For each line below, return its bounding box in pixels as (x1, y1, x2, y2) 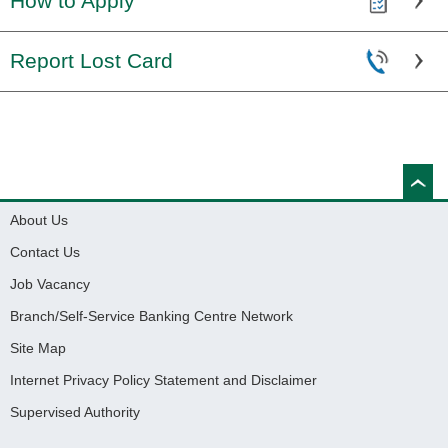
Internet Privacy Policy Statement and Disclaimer (10, 372, 317, 388)
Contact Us (10, 244, 80, 260)
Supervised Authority (10, 404, 140, 420)
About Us (10, 212, 68, 228)
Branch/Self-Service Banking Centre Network (10, 308, 293, 324)
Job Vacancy (10, 276, 90, 292)
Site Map (10, 340, 66, 356)
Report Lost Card (10, 49, 173, 73)
